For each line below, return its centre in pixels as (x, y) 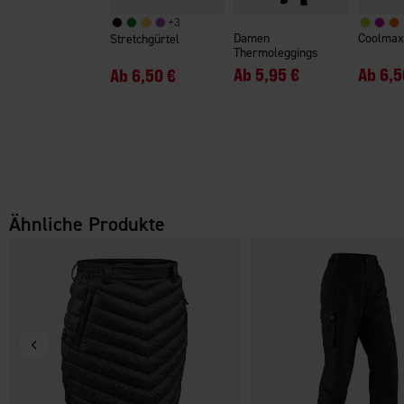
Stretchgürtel (144, 39)
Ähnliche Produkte (87, 224)
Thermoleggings (276, 52)
